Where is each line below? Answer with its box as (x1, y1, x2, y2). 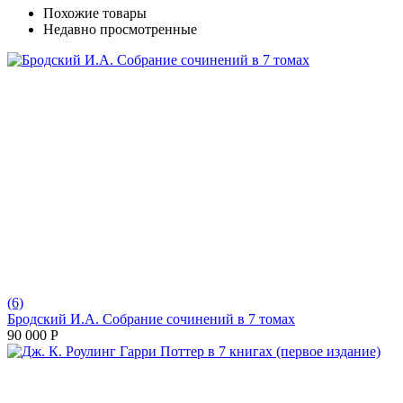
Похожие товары (43, 4, 147, 21)
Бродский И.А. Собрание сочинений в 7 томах (7, 310, 295, 327)
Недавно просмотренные (43, 21, 197, 37)
